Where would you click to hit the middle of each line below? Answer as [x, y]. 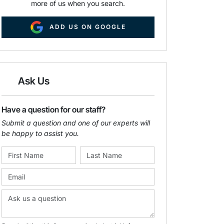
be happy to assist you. [40, 133]
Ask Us [34, 81]
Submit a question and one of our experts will [76, 123]
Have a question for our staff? [53, 110]
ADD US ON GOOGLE [87, 26]
